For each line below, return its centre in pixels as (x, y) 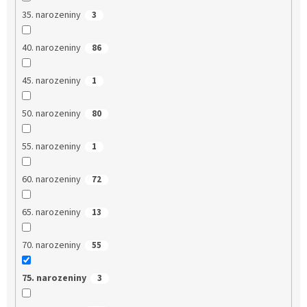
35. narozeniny (51, 15)
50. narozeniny (51, 113)
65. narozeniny (51, 212)
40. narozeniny (51, 48)
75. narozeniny (54, 278)
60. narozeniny (51, 179)
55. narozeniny (51, 146)
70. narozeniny (51, 245)
